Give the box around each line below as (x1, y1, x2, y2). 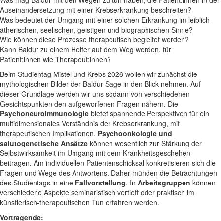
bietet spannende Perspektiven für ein (91, 109, 209, 118)
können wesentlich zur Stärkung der (88, 138, 202, 148)
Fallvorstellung (75, 178, 126, 187)
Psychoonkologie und (98, 128, 172, 138)
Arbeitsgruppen (138, 178, 192, 187)
